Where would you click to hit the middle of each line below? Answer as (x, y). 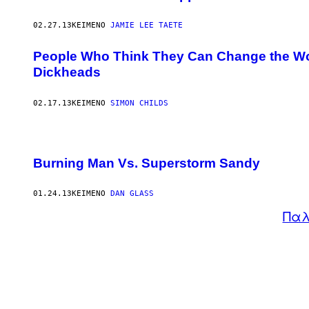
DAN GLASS (132, 194)
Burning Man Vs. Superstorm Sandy (147, 163)
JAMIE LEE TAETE (147, 26)
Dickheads (67, 72)
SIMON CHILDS (139, 103)
